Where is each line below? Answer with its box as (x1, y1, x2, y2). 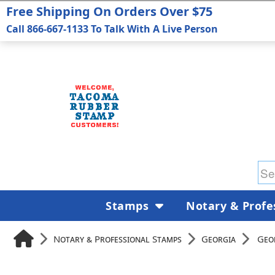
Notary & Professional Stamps (53, 232, 182, 245)
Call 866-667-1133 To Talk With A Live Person (6, 22, 218, 36)
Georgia (201, 232, 236, 245)
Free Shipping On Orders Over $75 (6, 3, 212, 20)
